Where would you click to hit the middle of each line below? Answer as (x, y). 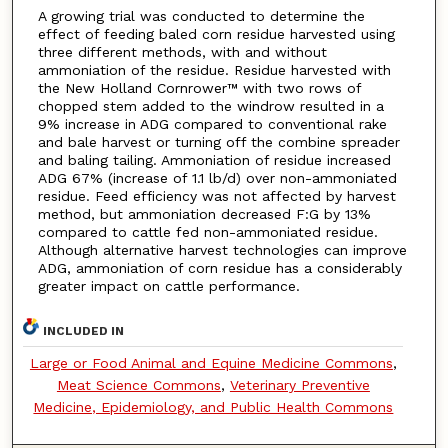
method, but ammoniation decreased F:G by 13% (204, 214)
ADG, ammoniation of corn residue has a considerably (219, 268)
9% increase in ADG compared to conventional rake (212, 124)
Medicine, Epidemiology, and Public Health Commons (213, 406)
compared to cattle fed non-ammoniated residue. (207, 232)
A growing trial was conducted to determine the (201, 16)
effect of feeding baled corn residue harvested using (216, 34)
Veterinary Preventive (299, 384)
